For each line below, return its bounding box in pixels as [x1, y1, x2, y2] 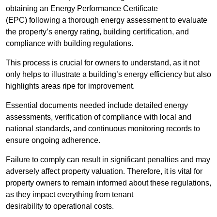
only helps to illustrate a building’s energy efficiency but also [6, 70, 211, 79]
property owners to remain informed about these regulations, [6, 179, 211, 187]
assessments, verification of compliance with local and [6, 113, 191, 122]
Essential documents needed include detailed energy [6, 101, 188, 110]
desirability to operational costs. [6, 202, 114, 211]
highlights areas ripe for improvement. [6, 82, 135, 91]
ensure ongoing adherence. [6, 136, 100, 145]
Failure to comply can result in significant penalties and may [6, 155, 210, 164]
